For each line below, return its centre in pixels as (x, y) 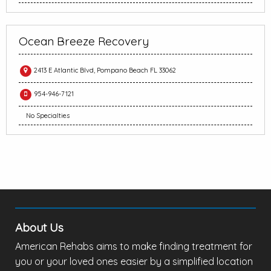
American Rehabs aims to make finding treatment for (134, 247)
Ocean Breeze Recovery (84, 41)
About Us (39, 228)
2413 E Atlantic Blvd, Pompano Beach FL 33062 (104, 70)
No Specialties (48, 116)
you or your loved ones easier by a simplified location (134, 262)
